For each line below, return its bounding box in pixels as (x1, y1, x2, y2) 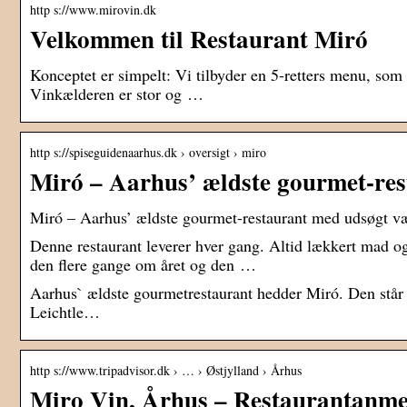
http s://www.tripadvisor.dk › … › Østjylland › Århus (30, 362, 302, 380)
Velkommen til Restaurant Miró (30, 21, 368, 57)
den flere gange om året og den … (30, 253, 256, 276)
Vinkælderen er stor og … (30, 83, 203, 105)
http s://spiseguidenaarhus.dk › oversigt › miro (30, 144, 266, 162)
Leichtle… (30, 301, 100, 323)
